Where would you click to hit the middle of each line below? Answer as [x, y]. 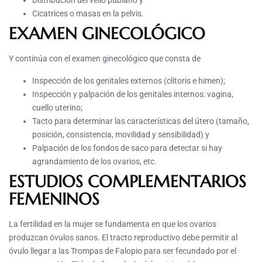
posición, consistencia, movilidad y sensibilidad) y [121, 135]
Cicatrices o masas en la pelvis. [88, 14]
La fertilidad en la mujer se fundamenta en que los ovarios [113, 224]
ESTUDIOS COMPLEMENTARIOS [127, 182]
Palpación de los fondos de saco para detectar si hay [127, 148]
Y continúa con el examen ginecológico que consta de [105, 59]
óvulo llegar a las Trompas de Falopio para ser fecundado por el [123, 251]
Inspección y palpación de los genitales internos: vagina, [133, 94]
